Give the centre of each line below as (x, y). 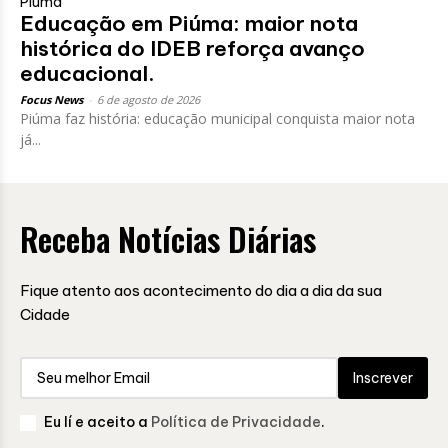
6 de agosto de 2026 (148, 99)
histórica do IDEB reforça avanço (192, 48)
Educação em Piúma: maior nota (189, 23)
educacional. (87, 73)
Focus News (51, 99)
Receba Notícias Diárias (168, 238)
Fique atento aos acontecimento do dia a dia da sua (201, 290)
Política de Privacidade (236, 422)
